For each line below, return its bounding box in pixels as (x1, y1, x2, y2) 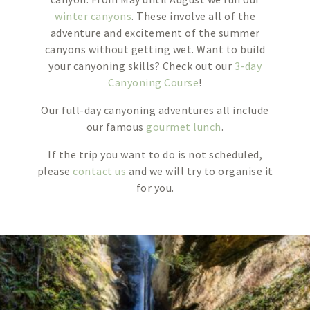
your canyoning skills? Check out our (48, 59, 235, 73)
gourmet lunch (146, 120, 221, 134)
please (37, 164, 73, 178)
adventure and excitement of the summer (50, 26, 260, 39)
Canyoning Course (108, 75, 199, 89)
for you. (136, 181, 174, 194)
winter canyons (55, 9, 131, 23)
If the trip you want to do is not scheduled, (48, 147, 262, 161)
